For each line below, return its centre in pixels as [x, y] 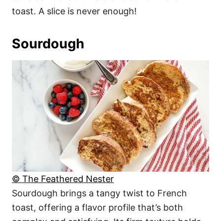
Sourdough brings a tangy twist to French [99, 193]
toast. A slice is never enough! [74, 11]
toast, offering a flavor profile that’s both [97, 207]
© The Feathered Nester [63, 179]
